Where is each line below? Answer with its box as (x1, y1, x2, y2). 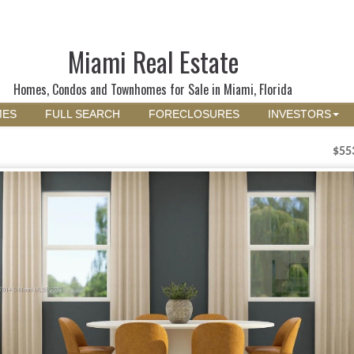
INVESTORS (268, 108, 331, 120)
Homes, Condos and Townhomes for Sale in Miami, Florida (13, 80, 293, 99)
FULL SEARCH (45, 108, 120, 120)
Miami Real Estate (67, 42, 239, 81)
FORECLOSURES (149, 108, 239, 120)
